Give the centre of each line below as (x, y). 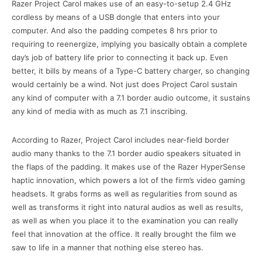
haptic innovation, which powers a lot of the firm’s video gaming (128, 180)
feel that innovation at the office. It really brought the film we (124, 234)
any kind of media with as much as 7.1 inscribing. (100, 111)
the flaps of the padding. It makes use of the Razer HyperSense (129, 167)
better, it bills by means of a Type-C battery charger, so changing (131, 71)
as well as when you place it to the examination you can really (125, 221)
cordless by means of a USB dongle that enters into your (116, 17)
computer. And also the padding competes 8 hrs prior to (115, 31)
